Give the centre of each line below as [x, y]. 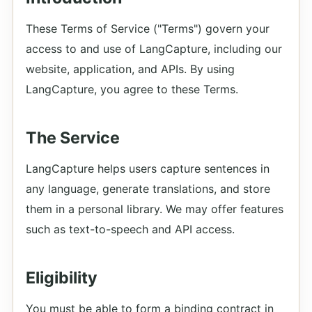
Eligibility [62, 278]
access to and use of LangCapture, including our [154, 49]
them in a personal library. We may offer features [155, 209]
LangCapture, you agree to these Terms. [132, 89]
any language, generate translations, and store [148, 189]
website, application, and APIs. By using [130, 69]
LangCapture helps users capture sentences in [148, 169]
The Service [73, 138]
